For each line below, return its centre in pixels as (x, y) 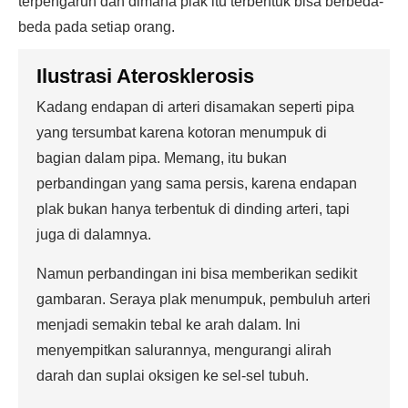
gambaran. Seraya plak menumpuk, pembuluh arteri (204, 299)
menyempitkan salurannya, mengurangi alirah (184, 350)
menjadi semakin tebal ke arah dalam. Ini (168, 325)
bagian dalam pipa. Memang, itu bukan (162, 158)
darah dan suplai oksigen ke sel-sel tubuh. (173, 376)
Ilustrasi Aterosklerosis (145, 76)
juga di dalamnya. (94, 235)
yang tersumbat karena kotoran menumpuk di (182, 133)
